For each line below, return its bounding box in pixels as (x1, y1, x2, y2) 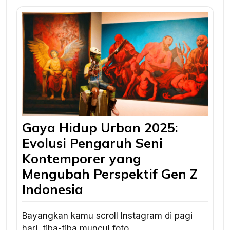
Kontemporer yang (22, 150, 141, 167)
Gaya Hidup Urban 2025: (22, 120, 178, 136)
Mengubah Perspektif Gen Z (22, 166, 198, 182)
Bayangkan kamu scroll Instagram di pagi (22, 210, 193, 221)
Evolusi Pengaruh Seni (22, 135, 163, 151)
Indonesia (22, 181, 83, 198)
